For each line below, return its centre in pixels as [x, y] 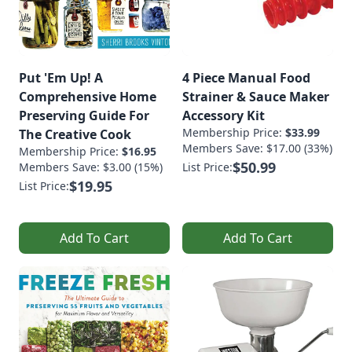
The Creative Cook [75, 134]
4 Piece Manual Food [246, 77]
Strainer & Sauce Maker [256, 96]
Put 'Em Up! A [61, 77]
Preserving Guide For [84, 115]
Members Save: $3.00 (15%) [91, 167]
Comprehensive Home [88, 96]
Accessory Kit [224, 115]
